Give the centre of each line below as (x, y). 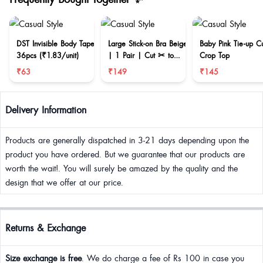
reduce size (127, 67)
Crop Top (215, 55)
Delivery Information (46, 109)
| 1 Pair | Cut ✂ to (141, 55)
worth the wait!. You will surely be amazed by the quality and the (122, 168)
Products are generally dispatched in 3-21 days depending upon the (127, 140)
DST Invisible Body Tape (55, 43)
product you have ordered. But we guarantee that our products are (125, 154)
